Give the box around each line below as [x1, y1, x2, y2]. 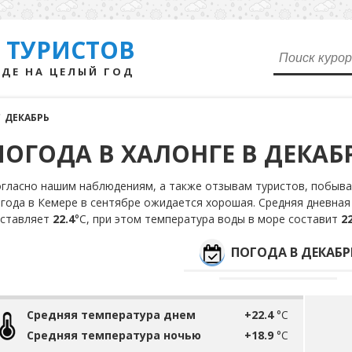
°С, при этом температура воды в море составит [75, 211, 341, 226]
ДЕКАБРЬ [5, 111, 49, 124]
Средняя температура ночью [27, 328, 201, 343]
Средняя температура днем [27, 307, 196, 322]
